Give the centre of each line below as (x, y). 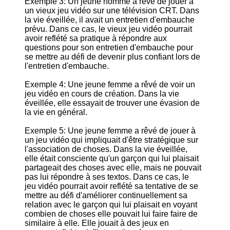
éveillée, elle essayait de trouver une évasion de (112, 103)
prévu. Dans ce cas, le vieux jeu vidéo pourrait (108, 29)
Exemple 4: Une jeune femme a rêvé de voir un (110, 84)
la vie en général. (56, 112)
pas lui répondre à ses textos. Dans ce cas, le (107, 177)
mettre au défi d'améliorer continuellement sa (106, 195)
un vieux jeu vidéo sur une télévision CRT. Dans (112, 11)
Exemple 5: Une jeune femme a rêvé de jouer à (110, 131)
